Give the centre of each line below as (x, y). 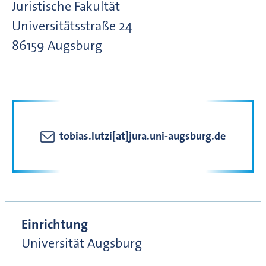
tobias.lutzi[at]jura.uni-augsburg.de (142, 136)
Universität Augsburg (82, 243)
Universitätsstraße (64, 26)
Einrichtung (55, 224)
